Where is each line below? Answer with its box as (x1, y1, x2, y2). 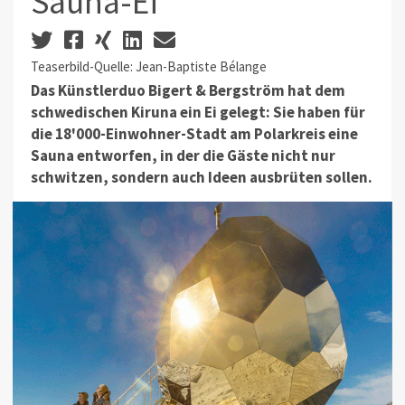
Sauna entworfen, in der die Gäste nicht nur (30, 146, 335, 166)
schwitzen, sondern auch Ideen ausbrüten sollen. (30, 167, 372, 188)
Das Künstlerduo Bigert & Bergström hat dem (30, 80, 345, 101)
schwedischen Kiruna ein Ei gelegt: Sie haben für (30, 102, 365, 123)
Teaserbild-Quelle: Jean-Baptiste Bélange (30, 57, 267, 75)
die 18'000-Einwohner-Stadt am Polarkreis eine (30, 124, 358, 145)
